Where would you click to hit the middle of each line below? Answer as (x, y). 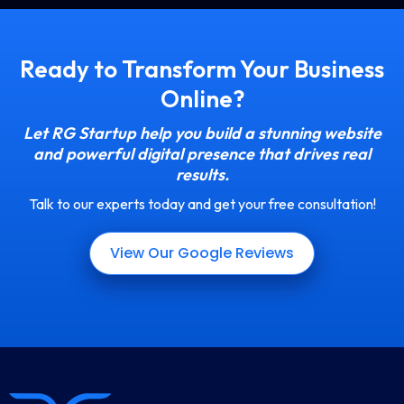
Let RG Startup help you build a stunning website (202, 133)
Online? (202, 99)
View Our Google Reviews (202, 253)
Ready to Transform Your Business (202, 69)
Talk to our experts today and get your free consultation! (202, 204)
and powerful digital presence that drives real (202, 154)
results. (202, 175)
